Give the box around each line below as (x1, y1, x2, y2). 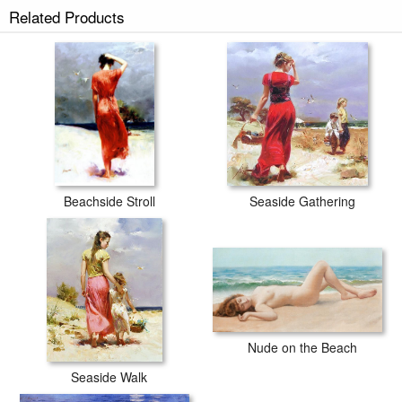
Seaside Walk (71, 368, 147, 386)
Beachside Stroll (63, 192, 155, 210)
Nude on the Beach (247, 337, 357, 356)
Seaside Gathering (249, 192, 355, 210)
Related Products (9, 5, 125, 28)
